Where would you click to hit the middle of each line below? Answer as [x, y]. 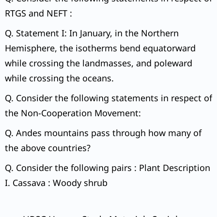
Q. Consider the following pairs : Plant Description [108, 168]
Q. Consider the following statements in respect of [108, 98]
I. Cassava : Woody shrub [56, 183]
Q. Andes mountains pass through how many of [103, 133]
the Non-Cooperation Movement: [73, 113]
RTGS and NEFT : [39, 13]
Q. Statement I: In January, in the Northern [92, 33]
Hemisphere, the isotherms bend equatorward [100, 48]
